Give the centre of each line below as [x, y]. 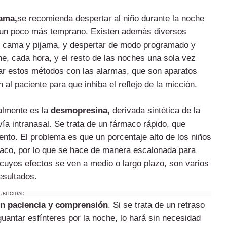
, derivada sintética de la [154, 111]
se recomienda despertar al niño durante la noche [111, 19]
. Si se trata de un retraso [156, 205]
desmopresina [79, 111]
